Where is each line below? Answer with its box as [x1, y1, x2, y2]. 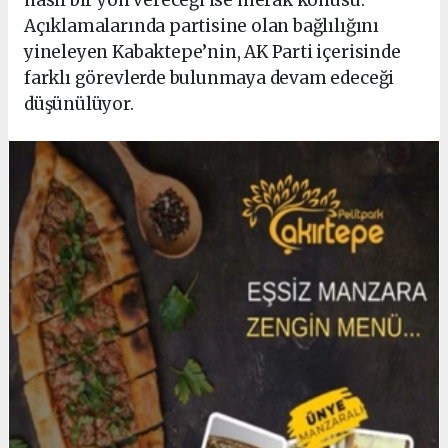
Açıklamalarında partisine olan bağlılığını [24, 14, 379, 37]
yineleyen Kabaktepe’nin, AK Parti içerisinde [24, 40, 401, 63]
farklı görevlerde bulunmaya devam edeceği [24, 66, 395, 89]
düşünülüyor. [24, 92, 134, 115]
